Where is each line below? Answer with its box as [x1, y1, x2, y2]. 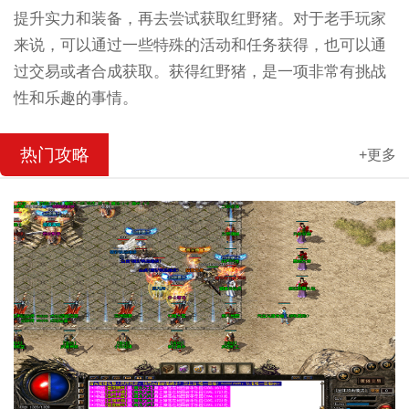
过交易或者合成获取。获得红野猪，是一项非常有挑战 [13, 62, 386, 80]
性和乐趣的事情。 [13, 89, 138, 107]
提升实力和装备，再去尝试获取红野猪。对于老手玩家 [13, 9, 386, 27]
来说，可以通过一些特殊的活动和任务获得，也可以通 [13, 36, 386, 54]
